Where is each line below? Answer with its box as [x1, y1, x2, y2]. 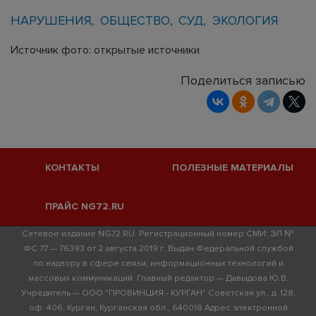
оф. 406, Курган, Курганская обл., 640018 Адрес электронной [28, 302, 288, 313]
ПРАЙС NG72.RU [44, 200, 124, 212]
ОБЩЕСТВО [99, 12, 170, 28]
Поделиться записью [181, 72, 305, 88]
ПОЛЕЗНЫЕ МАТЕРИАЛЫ [172, 162, 293, 174]
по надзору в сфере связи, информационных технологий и [32, 257, 284, 269]
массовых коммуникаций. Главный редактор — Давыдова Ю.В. [28, 272, 288, 284]
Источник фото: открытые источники [11, 42, 200, 57]
